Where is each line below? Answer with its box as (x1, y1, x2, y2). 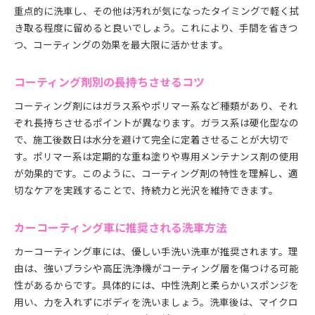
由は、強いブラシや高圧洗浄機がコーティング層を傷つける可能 (14, 261, 299, 275)
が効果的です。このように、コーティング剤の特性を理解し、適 (14, 166, 298, 180)
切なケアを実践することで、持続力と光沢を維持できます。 (14, 183, 278, 197)
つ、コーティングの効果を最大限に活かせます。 (14, 37, 229, 51)
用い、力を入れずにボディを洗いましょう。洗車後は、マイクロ (14, 295, 298, 309)
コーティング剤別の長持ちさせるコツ (14, 74, 205, 90)
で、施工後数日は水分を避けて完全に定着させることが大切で (14, 132, 289, 146)
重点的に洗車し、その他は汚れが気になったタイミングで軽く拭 (14, 4, 300, 18)
